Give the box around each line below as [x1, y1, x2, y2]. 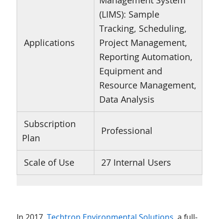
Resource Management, [99, 79, 197, 91]
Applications [23, 37, 75, 49]
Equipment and [99, 65, 162, 77]
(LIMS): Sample [99, 8, 159, 21]
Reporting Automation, [99, 51, 193, 63]
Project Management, [99, 37, 187, 49]
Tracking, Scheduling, [99, 22, 187, 35]
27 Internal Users [101, 156, 171, 169]
